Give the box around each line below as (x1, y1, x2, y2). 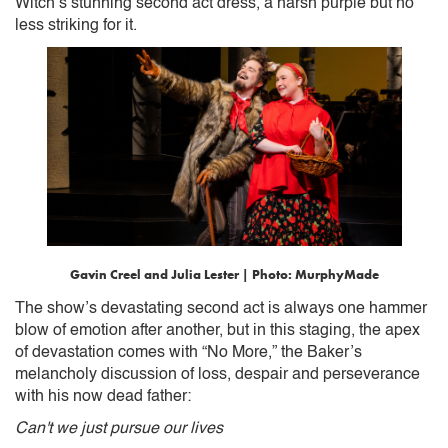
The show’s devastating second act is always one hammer (15, 300, 427, 317)
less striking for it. (15, 17, 137, 34)
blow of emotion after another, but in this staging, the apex (15, 322, 420, 339)
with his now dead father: (15, 388, 195, 405)
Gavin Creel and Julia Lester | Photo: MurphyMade (69, 266, 379, 283)
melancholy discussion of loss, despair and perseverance (15, 366, 420, 383)
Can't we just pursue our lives (15, 420, 223, 437)
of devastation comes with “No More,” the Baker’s (15, 344, 362, 361)
